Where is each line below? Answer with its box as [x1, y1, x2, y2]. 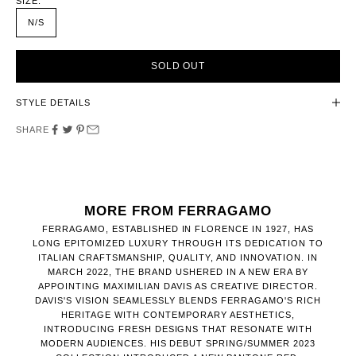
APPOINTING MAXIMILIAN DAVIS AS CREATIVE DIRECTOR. [38, 281, 318, 292]
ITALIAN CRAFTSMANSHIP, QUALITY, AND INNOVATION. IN [38, 253, 318, 263]
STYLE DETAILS [16, 98, 91, 108]
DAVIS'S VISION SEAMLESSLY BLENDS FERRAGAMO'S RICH [35, 296, 321, 306]
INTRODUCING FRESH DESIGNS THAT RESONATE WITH [43, 324, 313, 335]
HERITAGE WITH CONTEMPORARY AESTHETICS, [61, 310, 295, 320]
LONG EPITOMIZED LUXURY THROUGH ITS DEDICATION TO [33, 238, 323, 249]
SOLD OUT [150, 60, 206, 72]
